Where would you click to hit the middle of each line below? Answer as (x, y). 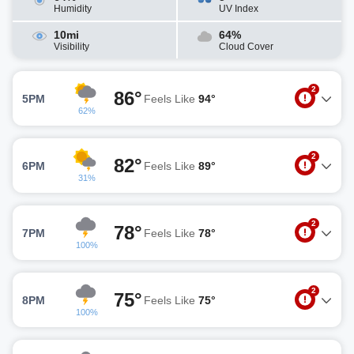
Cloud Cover (246, 47)
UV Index (239, 9)
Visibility (72, 47)
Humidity (73, 9)
